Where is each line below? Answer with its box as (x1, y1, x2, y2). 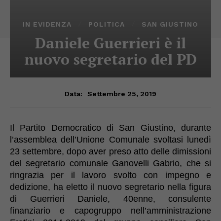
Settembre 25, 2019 (87, 89, 156, 98)
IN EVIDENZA (23, 20, 72, 28)
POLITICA (88, 20, 125, 28)
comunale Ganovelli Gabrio (69, 158, 180, 168)
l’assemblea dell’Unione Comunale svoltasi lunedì (10, 134, 211, 145)
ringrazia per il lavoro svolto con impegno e (10, 170, 211, 180)
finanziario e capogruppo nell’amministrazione (10, 205, 211, 216)
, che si (180, 158, 212, 168)
